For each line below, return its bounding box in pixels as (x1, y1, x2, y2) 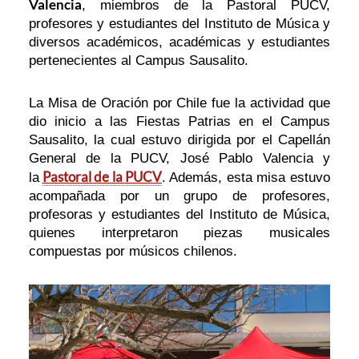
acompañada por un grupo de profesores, (29, 188, 330, 204)
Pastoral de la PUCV (42, 168, 163, 186)
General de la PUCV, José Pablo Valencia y (29, 151, 330, 167)
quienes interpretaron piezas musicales (29, 225, 330, 241)
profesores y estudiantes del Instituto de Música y (29, 16, 330, 32)
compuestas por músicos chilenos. (29, 244, 238, 260)
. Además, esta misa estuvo (162, 170, 330, 186)
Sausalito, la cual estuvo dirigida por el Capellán (29, 132, 330, 148)
